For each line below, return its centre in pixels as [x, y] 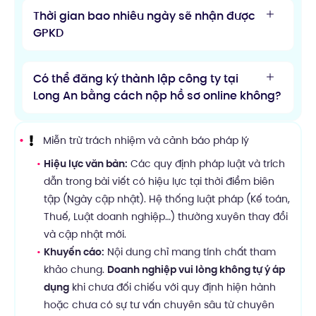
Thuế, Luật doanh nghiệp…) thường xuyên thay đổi [166, 216]
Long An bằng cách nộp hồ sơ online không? [157, 95]
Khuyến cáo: [74, 251]
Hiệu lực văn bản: [86, 163]
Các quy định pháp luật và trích [206, 163]
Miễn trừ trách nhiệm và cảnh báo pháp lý [146, 140]
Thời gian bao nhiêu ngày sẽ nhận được [144, 16]
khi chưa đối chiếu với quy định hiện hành [172, 287]
